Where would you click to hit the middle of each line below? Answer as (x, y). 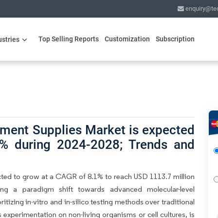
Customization (127, 39)
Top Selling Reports (68, 39)
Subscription (175, 39)
